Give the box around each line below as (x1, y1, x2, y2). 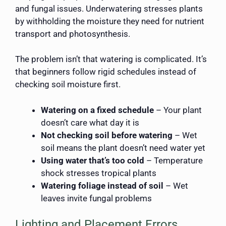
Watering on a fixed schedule (41, 104, 154, 115)
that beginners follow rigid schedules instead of (15, 67, 196, 77)
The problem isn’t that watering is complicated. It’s (15, 54, 207, 65)
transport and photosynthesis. (15, 28, 130, 39)
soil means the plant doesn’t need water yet (41, 142, 205, 153)
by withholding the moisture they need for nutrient (15, 16, 204, 26)
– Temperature (144, 155, 203, 165)
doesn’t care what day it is (41, 117, 139, 128)
